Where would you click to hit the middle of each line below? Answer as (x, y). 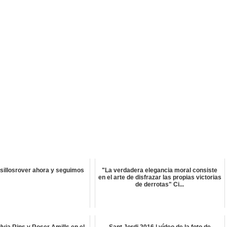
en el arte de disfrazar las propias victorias (160, 178)
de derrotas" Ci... (160, 185)
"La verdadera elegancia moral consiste (160, 171)
